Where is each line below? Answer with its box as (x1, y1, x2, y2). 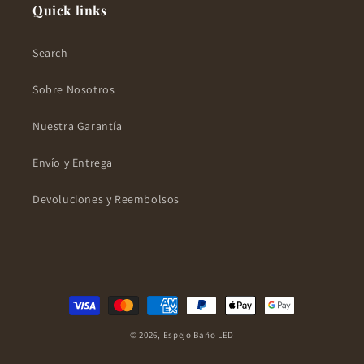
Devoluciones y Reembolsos (32, 192, 180, 207)
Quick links (32, 2, 107, 19)
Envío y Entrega (32, 155, 113, 171)
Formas (64, 290, 118, 310)
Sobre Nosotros (32, 82, 115, 97)
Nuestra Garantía (32, 119, 123, 134)
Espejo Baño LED (162, 329, 235, 341)
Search (32, 45, 68, 61)
